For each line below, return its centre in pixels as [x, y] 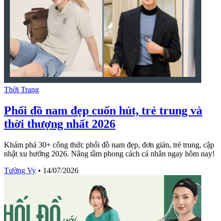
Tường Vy [20, 170]
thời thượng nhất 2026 [60, 124]
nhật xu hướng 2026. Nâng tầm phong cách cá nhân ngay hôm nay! [109, 153]
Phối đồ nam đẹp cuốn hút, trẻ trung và [103, 110]
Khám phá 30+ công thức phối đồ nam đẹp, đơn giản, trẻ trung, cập [109, 145]
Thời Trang [21, 89]
